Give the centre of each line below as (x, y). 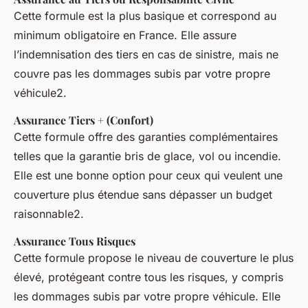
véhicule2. (40, 92)
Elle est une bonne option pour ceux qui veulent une (148, 175)
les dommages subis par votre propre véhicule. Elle (147, 296)
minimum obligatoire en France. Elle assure (125, 35)
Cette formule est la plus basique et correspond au (145, 15)
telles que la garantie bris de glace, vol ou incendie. (147, 156)
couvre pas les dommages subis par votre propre (142, 73)
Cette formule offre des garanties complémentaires (146, 136)
